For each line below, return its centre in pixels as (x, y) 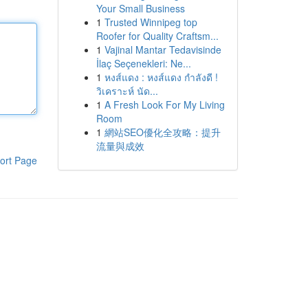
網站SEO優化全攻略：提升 (162, 132)
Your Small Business (140, 8)
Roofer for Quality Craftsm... (157, 36)
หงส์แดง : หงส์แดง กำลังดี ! (161, 77)
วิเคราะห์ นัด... (127, 91)
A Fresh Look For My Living (164, 104)
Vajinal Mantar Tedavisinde (163, 49)
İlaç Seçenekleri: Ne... (143, 63)
